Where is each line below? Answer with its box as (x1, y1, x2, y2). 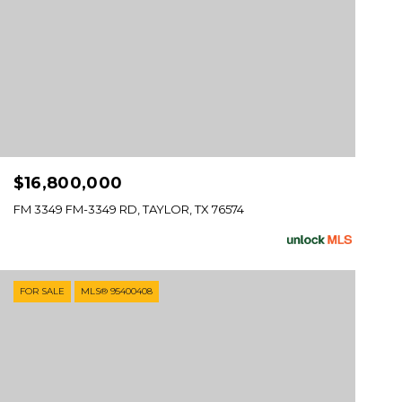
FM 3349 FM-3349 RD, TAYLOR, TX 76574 (13, 202, 244, 217)
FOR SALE (19, 285, 65, 298)
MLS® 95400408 (80, 285, 153, 298)
